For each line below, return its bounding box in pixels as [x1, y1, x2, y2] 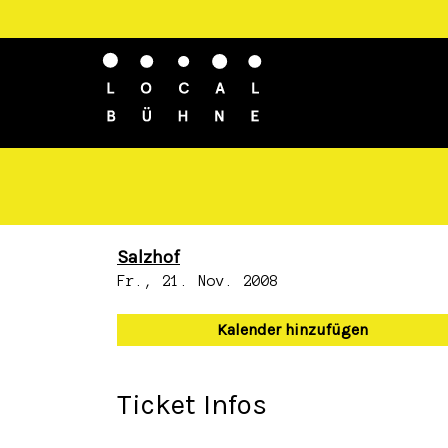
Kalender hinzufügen [216, 320, 368, 339]
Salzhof [117, 246, 180, 268]
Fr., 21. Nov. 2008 [117, 273, 279, 289]
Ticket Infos [117, 388, 267, 421]
